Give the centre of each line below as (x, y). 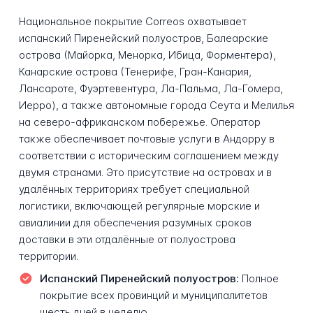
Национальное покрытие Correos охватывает (132, 21)
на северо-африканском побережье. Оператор (139, 122)
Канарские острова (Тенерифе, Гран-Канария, (135, 71)
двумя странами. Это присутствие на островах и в (145, 172)
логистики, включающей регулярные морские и (139, 205)
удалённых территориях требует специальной (134, 189)
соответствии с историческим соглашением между (148, 155)
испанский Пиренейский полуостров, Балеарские (143, 38)
